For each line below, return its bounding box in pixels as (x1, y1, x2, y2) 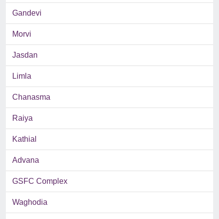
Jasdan (12, 51, 38, 60)
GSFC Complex (12, 177, 67, 186)
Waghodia (12, 198, 47, 207)
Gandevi (12, 9, 42, 18)
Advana (12, 156, 39, 165)
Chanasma (12, 93, 50, 102)
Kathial (12, 135, 37, 144)
